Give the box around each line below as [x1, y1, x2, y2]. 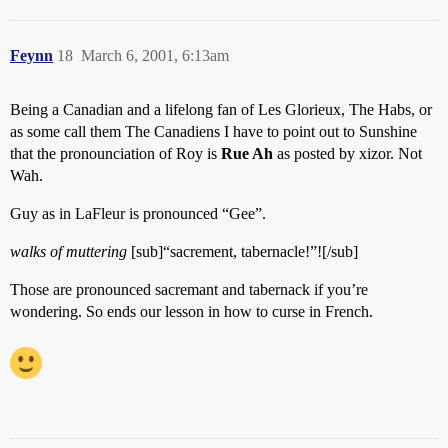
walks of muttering [10, 243, 127, 260]
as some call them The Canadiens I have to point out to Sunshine [10, 123, 417, 140]
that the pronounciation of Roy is [10, 145, 221, 162]
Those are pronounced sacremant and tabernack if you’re [10, 281, 368, 298]
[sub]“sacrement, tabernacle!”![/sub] [127, 243, 358, 260]
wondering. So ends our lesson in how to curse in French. [10, 303, 373, 320]
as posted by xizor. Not [273, 145, 422, 162]
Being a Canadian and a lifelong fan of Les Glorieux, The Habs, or [10, 101, 432, 118]
